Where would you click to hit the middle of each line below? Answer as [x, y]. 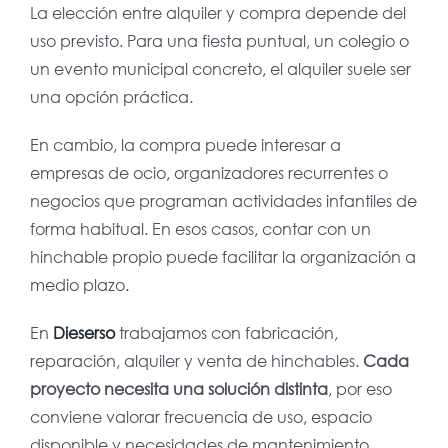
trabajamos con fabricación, [228, 333]
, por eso [359, 389]
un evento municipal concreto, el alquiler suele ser [220, 69]
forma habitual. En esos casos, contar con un [200, 229]
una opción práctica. [111, 97]
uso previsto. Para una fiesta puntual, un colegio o [219, 41]
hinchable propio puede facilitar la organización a [222, 257]
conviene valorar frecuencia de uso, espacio [200, 417]
